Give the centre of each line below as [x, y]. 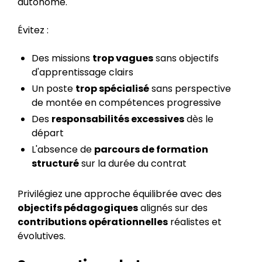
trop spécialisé [112, 89]
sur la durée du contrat [133, 163]
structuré [55, 163]
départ [48, 133]
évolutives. [42, 236]
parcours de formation [151, 149]
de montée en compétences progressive [126, 103]
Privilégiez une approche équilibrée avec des [120, 194]
